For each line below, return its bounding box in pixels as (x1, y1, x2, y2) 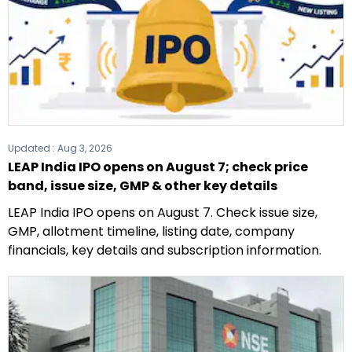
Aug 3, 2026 (57, 141, 112, 156)
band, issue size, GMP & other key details (8, 177, 277, 196)
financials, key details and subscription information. (8, 241, 321, 260)
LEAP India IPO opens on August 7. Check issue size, (8, 203, 317, 222)
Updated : (8, 141, 57, 156)
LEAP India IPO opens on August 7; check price (8, 158, 308, 177)
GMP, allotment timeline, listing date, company (8, 222, 295, 241)
